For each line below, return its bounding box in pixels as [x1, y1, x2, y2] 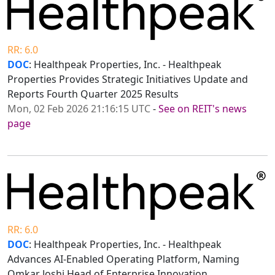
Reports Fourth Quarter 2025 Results [7, 87, 179, 101]
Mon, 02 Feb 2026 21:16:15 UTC [7, 102, 150, 116]
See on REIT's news [158, 102, 247, 116]
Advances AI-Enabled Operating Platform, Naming [7, 252, 239, 266]
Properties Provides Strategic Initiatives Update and [7, 72, 248, 87]
